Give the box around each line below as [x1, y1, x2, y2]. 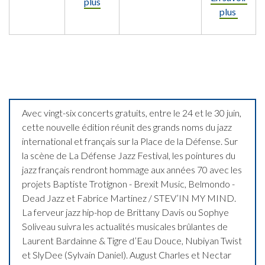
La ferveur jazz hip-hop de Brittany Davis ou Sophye [22, 206, 229, 218]
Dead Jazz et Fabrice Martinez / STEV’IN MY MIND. [22, 192, 236, 203]
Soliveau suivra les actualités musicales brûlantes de [22, 220, 228, 232]
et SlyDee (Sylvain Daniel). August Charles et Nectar [22, 248, 231, 260]
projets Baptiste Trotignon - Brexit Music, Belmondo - [22, 177, 235, 189]
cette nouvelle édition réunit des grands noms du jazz [22, 121, 232, 132]
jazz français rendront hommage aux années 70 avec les [22, 163, 242, 175]
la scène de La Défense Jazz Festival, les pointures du [22, 149, 235, 161]
